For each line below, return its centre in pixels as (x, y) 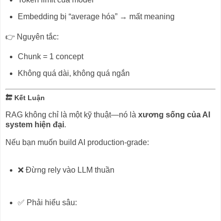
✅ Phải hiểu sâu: (47, 202)
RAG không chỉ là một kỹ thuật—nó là (72, 114)
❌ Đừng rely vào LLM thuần (66, 170)
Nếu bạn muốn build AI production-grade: (77, 142)
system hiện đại (35, 124)
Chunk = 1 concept (50, 57)
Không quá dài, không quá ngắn (74, 74)
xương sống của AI (174, 114)
